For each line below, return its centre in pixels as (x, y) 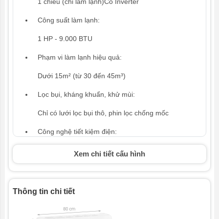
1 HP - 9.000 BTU (65, 38)
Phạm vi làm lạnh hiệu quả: (80, 57)
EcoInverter (55, 150)
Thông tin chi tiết (44, 191)
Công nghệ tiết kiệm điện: (77, 131)
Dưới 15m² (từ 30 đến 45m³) (82, 76)
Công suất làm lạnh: (69, 20)
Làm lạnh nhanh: (64, 168)
